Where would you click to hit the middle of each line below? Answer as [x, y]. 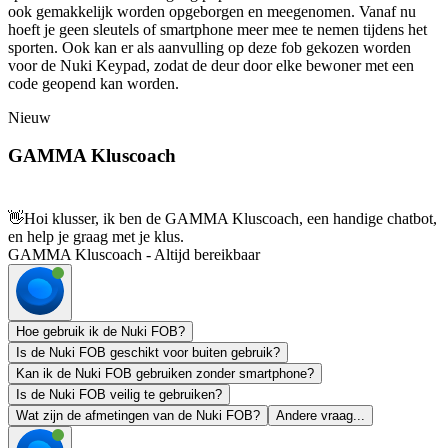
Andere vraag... [320, 416]
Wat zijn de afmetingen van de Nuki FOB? [138, 416]
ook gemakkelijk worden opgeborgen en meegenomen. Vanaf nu [212, 11]
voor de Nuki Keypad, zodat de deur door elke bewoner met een [211, 65]
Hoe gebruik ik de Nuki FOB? [100, 332]
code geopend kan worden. [93, 83]
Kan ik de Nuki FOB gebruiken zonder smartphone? [165, 374]
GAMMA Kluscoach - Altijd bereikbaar [134, 255]
